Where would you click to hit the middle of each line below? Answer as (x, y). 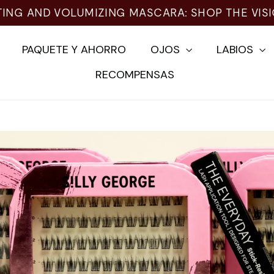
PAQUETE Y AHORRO (74, 50)
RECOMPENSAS (135, 75)
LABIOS (236, 50)
